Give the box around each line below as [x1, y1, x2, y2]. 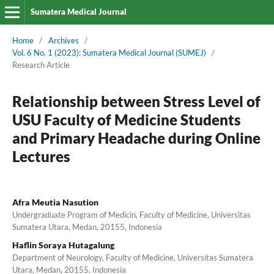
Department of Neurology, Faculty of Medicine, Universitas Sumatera [12, 252, 253, 262]
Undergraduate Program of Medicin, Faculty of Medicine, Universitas [12, 209, 251, 220]
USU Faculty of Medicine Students [12, 110, 241, 128]
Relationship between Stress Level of [12, 92, 261, 110]
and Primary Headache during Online [12, 128, 261, 147]
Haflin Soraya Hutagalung [12, 239, 114, 250]
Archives [48, 35, 79, 45]
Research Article [12, 59, 70, 70]
